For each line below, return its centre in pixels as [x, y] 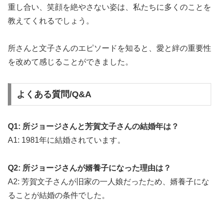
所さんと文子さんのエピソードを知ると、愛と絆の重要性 [109, 48]
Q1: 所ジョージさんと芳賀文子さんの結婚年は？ [93, 126]
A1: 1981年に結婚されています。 [66, 140]
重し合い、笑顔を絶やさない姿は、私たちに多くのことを [109, 7]
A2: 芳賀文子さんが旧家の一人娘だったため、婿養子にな [109, 181]
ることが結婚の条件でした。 [59, 195]
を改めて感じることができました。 [70, 62]
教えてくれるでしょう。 [51, 21]
